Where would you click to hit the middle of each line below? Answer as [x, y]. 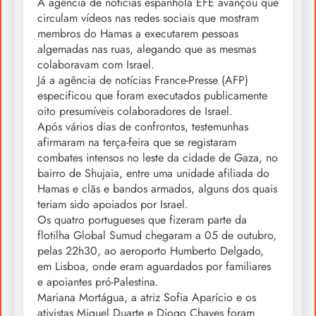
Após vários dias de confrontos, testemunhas [143, 127]
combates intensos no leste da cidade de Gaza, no [158, 158]
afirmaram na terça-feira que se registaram [137, 142]
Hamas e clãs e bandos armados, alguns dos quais [157, 189]
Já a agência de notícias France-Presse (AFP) [143, 80]
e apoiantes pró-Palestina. [98, 282]
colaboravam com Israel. [96, 65]
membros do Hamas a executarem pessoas [138, 34]
